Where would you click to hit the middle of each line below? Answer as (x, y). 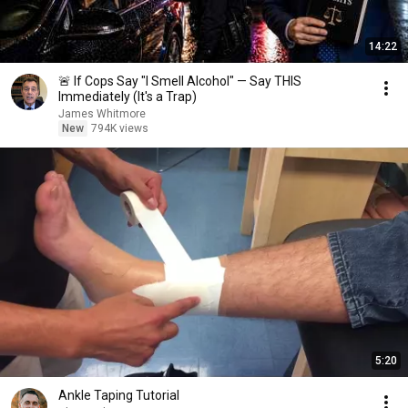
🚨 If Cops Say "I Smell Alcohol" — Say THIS (180, 81)
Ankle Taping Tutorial (119, 395)
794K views (120, 128)
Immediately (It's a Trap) (127, 97)
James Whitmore (102, 114)
